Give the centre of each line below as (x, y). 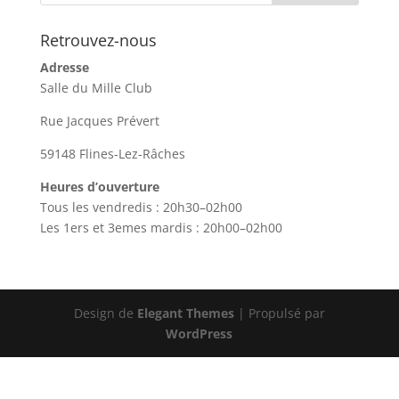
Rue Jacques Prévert (99, 121)
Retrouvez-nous (98, 40)
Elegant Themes (185, 313)
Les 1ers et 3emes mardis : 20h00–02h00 (161, 228)
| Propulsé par (279, 313)
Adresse (64, 67)
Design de (105, 313)
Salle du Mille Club (96, 88)
